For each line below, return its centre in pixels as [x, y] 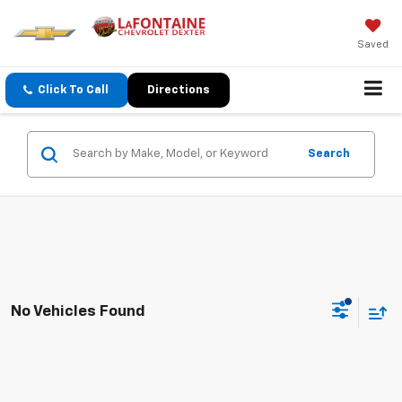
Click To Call [73, 91]
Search [329, 154]
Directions [179, 91]
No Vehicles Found [78, 311]
